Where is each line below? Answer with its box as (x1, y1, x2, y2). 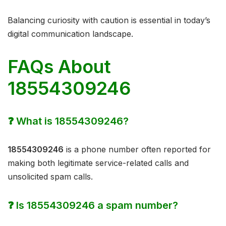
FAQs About (8, 55, 111, 78)
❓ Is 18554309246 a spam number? (8, 199, 178, 212)
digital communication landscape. (8, 29, 133, 39)
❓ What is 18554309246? (8, 115, 129, 128)
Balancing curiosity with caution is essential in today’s (8, 15, 210, 26)
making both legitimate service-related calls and (8, 158, 189, 168)
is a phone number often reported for (64, 144, 211, 155)
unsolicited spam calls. (8, 172, 93, 182)
